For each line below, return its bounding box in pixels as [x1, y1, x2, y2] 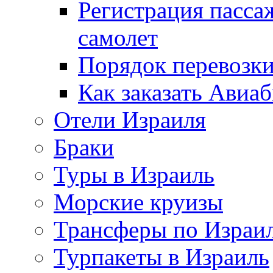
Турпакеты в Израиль [54, 243, 269, 270]
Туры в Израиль [54, 161, 214, 188]
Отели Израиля [54, 106, 206, 133]
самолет [78, 24, 158, 51]
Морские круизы [54, 188, 223, 215]
